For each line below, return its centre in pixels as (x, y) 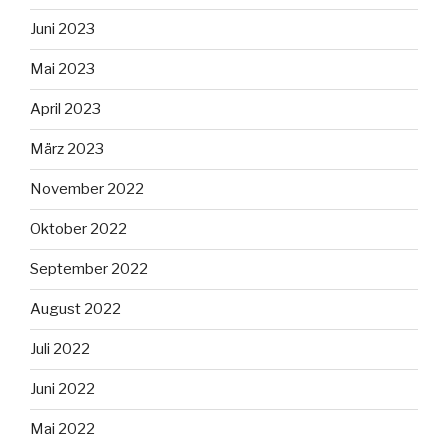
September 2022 (89, 269)
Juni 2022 (62, 389)
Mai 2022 (62, 429)
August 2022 (75, 309)
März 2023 (67, 149)
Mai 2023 (62, 69)
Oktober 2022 (78, 229)
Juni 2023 (62, 29)
